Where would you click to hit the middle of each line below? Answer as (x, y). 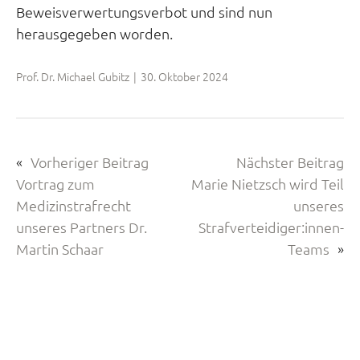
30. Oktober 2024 (184, 77)
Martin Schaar (60, 249)
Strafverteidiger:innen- (271, 227)
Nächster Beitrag (290, 162)
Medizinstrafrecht (74, 206)
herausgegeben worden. (94, 34)
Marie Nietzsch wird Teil (268, 184)
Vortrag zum (55, 184)
